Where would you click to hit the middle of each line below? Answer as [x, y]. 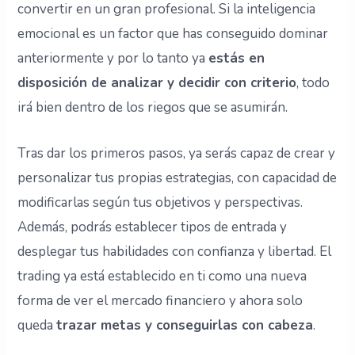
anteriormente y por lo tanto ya [113, 59]
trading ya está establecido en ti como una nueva [162, 277]
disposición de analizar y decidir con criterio [157, 83]
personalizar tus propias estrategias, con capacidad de [177, 178]
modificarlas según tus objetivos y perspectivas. [160, 203]
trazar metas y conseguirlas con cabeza [185, 326]
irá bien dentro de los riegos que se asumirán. [153, 108]
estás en [237, 59]
